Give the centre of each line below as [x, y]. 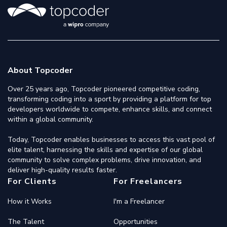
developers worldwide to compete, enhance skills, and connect [110, 109]
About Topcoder [40, 70]
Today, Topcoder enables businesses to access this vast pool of [111, 140]
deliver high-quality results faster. [62, 170]
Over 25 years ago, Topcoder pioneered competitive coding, [104, 89]
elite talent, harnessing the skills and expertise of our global [105, 150]
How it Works [30, 201]
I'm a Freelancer [139, 201]
